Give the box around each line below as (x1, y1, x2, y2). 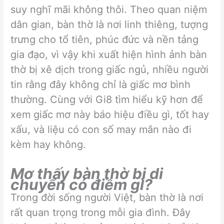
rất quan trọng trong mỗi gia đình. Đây (10, 206, 191, 218)
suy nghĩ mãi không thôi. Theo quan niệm (10, 3, 207, 15)
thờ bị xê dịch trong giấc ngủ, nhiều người (10, 63, 209, 75)
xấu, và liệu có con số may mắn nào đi (10, 123, 192, 135)
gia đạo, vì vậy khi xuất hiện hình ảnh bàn (10, 48, 207, 60)
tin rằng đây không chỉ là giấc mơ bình (10, 78, 191, 90)
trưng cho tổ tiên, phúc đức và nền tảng (10, 33, 199, 45)
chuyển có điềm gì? (10, 175, 153, 193)
